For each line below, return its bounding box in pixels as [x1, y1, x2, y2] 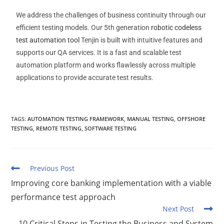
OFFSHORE [177, 115, 206, 122]
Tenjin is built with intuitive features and [79, 36, 203, 44]
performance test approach [11, 191, 116, 202]
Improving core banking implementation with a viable [11, 177, 212, 188]
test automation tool [16, 36, 80, 44]
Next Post [162, 204, 194, 213]
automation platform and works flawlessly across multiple [16, 61, 196, 69]
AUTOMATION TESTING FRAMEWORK [27, 115, 124, 122]
